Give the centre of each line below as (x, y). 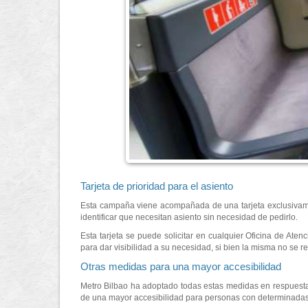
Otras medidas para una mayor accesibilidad (181, 267)
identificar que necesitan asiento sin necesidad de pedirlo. (189, 218)
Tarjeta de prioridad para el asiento (157, 186)
